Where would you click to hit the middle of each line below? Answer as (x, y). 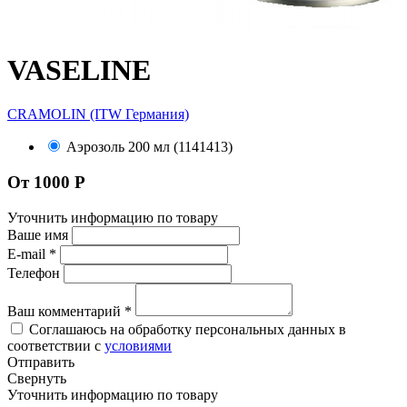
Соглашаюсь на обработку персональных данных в (188, 329)
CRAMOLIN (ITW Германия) (98, 114)
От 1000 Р (46, 182)
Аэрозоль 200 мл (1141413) (149, 147)
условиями (138, 345)
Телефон (34, 273)
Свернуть (37, 378)
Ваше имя (38, 234)
